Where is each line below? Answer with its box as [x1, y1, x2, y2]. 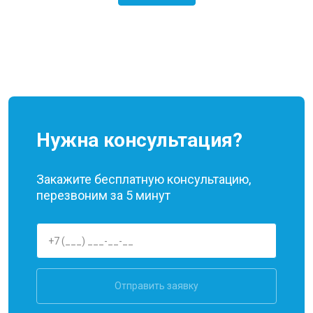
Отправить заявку [115, 280, 198, 291]
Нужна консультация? [36, 129, 242, 152]
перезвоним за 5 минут [36, 188, 170, 203]
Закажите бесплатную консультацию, [36, 172, 251, 187]
